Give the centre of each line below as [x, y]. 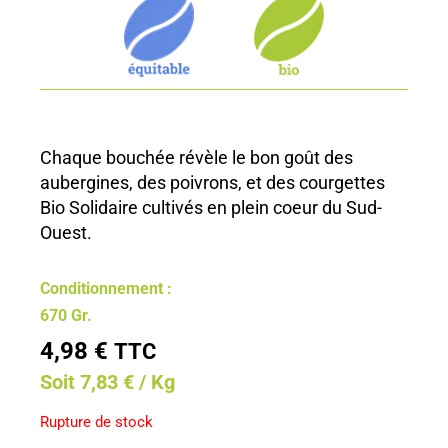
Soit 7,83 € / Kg [107, 381]
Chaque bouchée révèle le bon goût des [196, 157]
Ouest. [66, 232]
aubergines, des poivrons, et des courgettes [212, 182]
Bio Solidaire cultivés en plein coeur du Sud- [211, 207]
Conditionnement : [106, 288]
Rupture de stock [96, 421]
